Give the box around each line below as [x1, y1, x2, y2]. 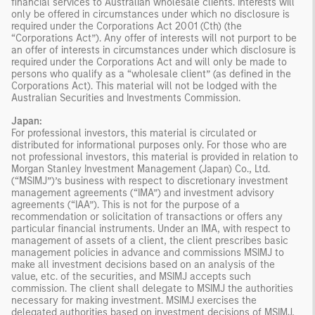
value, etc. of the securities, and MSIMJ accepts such [11, 270, 251, 283]
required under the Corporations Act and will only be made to [11, 56, 287, 68]
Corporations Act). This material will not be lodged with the [11, 79, 277, 92]
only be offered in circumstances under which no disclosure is [11, 8, 290, 20]
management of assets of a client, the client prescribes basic [11, 234, 288, 247]
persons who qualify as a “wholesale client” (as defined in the [11, 67, 291, 80]
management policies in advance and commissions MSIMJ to [11, 246, 284, 259]
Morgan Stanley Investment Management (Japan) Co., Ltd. [11, 162, 270, 175]
